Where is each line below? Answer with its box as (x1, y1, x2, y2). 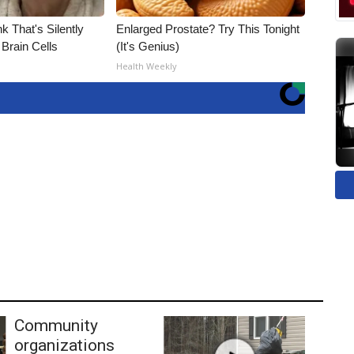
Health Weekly (116, 60, 178, 72)
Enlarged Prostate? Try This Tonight (116, 22, 300, 36)
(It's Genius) (116, 40, 180, 53)
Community (13, 315, 98, 335)
